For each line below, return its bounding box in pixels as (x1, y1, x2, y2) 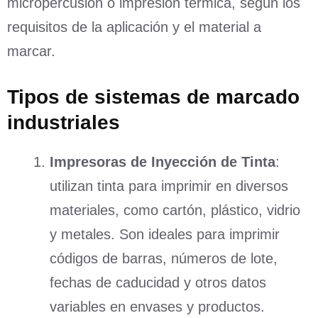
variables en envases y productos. (50, 299, 265, 315)
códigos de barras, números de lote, (50, 251, 278, 267)
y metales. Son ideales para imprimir (50, 226, 280, 243)
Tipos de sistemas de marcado (7, 86, 300, 109)
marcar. (7, 43, 55, 60)
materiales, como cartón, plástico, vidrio (50, 202, 300, 219)
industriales (7, 111, 120, 134)
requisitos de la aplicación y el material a (7, 19, 261, 35)
